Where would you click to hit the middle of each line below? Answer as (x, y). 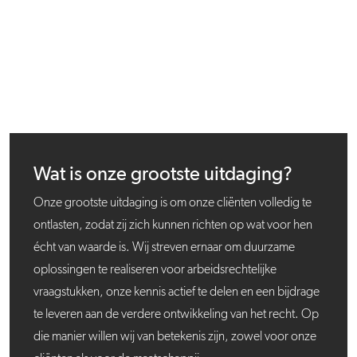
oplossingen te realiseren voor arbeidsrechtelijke (155, 271)
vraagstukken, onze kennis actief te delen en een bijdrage (177, 293)
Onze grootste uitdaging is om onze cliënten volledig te (173, 204)
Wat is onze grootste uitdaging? (163, 175)
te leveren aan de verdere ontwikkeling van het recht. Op (176, 315)
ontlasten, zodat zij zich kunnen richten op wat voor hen (173, 226)
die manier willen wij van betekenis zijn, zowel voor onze (175, 337)
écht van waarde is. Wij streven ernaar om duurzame (164, 248)
